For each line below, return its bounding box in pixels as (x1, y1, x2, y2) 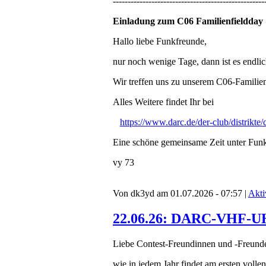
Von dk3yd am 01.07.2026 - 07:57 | (113, 188, 248, 199)
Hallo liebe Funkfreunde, (113, 36, 207, 47)
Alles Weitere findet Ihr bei (113, 97, 214, 107)
